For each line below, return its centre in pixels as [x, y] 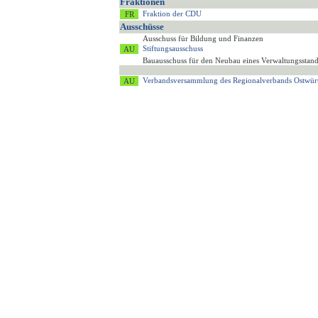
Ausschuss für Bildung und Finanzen [203, 39]
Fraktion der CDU [172, 14]
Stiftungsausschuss [173, 49]
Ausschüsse [142, 27]
